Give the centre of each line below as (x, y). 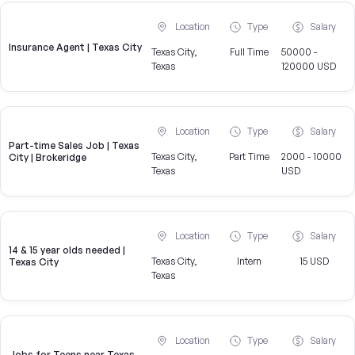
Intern (249, 261)
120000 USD (309, 67)
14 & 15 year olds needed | (67, 250)
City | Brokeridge (48, 158)
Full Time (249, 52)
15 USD (314, 261)
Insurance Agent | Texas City (75, 47)
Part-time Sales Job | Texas (74, 146)
